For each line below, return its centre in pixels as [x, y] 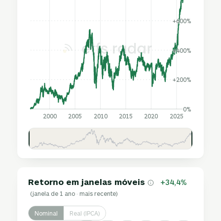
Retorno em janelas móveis [87, 182]
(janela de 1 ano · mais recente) [74, 193]
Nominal [46, 213]
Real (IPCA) [85, 213]
